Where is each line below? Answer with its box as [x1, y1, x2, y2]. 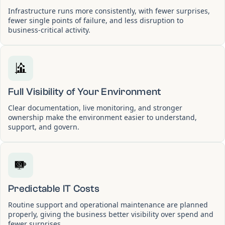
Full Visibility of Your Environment [8, 85, 161, 97]
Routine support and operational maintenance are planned [8, 199, 208, 209]
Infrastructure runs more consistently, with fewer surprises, [8, 6, 210, 16]
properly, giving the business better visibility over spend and [8, 209, 213, 219]
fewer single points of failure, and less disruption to [8, 15, 183, 25]
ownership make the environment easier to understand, [8, 112, 197, 122]
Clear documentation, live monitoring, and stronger [8, 102, 182, 113]
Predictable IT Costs [8, 182, 99, 194]
